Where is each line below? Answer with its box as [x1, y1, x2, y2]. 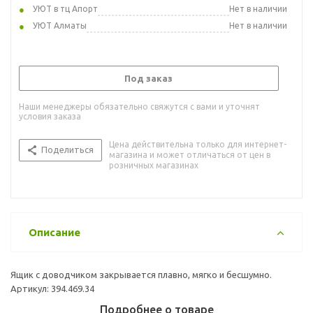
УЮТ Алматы [33, 20, 87, 30]
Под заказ [124, 73, 173, 83]
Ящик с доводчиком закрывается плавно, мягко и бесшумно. [10, 269, 272, 279]
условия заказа [19, 111, 81, 121]
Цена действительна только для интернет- [109, 139, 286, 149]
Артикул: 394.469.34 [10, 283, 94, 293]
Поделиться [41, 144, 94, 154]
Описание [29, 226, 80, 238]
